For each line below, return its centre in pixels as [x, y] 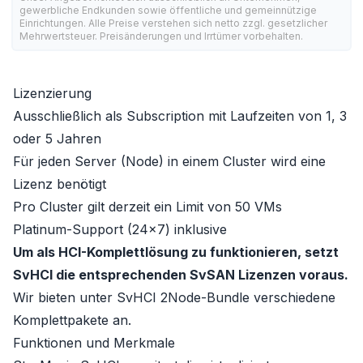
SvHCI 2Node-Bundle [183, 297]
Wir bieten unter [65, 297]
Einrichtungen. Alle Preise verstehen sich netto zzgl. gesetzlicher [173, 23]
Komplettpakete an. [72, 320]
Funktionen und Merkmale [94, 343]
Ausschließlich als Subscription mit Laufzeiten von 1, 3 [180, 116]
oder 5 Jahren [57, 139]
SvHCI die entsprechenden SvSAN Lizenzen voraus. [181, 275]
